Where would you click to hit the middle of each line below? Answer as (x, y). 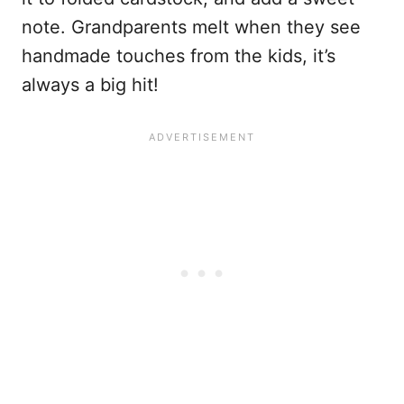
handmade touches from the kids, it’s (179, 56)
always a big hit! (90, 85)
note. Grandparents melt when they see (191, 28)
